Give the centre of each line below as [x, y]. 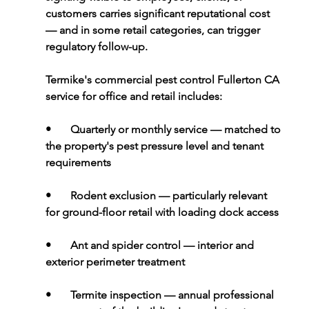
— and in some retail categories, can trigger [154, 30]
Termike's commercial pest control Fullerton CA [163, 80]
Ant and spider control [127, 246]
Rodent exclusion [114, 196]
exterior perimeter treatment [115, 262]
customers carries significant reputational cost [159, 14]
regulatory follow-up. [96, 47]
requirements [78, 163]
